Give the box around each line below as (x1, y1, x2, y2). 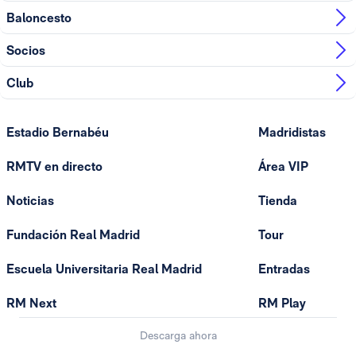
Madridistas (257, 125, 326, 141)
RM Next (6, 296, 56, 311)
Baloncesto (6, 10, 72, 25)
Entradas (257, 261, 310, 277)
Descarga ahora (139, 329, 217, 342)
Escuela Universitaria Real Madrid (6, 261, 202, 277)
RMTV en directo (6, 159, 103, 175)
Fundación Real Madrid (6, 227, 140, 243)
